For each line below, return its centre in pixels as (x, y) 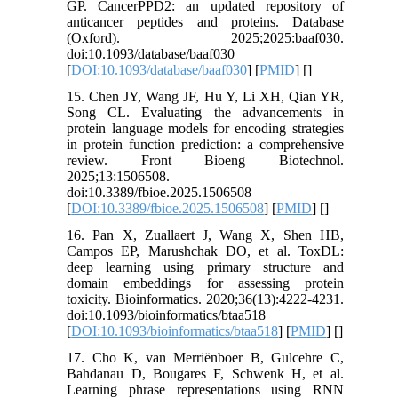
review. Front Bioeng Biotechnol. (205, 161)
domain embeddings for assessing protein (205, 283)
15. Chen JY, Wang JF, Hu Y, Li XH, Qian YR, (205, 97)
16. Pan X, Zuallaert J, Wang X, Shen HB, (205, 235)
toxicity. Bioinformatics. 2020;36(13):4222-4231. (205, 299)
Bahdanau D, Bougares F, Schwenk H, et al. (205, 374)
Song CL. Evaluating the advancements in (205, 113)
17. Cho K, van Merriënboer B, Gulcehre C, (205, 358)
